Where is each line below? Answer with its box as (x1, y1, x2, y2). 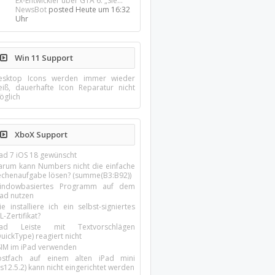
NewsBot (15, 4, 47, 15)
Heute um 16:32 (76, 4, 131, 15)
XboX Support (13, 129, 68, 140)
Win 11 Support (13, 52, 74, 63)
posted (47, 4, 76, 15)
